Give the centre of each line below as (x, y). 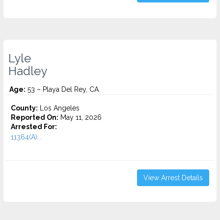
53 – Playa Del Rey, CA (62, 89)
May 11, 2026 (80, 117)
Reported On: (35, 117)
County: (24, 108)
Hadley (28, 71)
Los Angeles (59, 108)
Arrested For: (34, 127)
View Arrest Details (173, 178)
